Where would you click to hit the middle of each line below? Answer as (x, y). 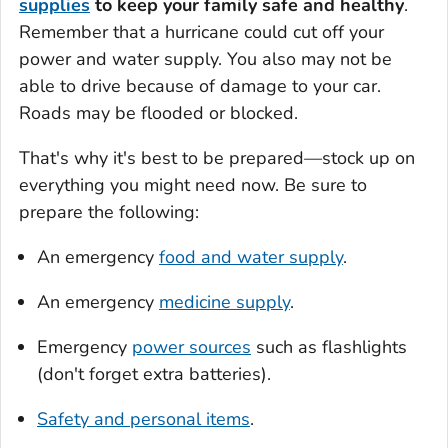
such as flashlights (329, 346)
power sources (191, 346)
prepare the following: (109, 211)
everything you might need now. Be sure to (193, 184)
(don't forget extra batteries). (154, 373)
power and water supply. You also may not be (205, 58)
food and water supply (251, 256)
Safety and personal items (143, 418)
